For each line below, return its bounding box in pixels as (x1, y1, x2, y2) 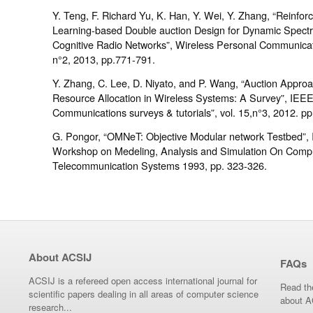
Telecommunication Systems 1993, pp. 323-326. (52, 157, 267, 173)
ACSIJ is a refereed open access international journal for (29, 274, 257, 288)
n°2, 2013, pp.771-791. (52, 52, 155, 67)
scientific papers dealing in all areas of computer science (29, 287, 259, 301)
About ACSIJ (29, 249, 92, 265)
